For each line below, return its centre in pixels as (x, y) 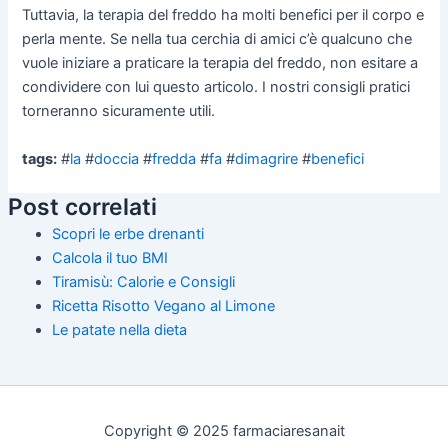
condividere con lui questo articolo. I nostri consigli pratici (216, 87)
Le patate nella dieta (119, 329)
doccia (117, 158)
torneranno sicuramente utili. (119, 111)
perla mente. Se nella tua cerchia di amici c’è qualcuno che (217, 39)
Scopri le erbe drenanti (127, 233)
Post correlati (82, 206)
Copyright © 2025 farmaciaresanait (224, 431)
